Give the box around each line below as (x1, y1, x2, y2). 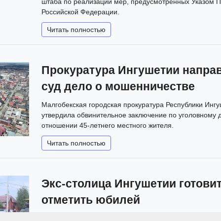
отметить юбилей (41, 193, 140, 206)
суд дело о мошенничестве (41, 80, 195, 93)
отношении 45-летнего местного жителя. (41, 121, 174, 129)
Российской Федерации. (41, 7, 119, 16)
